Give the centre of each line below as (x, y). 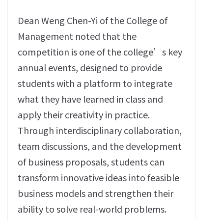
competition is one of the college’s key (100, 52)
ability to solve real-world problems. (92, 209)
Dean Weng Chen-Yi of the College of (93, 20)
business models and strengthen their (96, 193)
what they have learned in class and (90, 99)
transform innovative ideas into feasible (98, 177)
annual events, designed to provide (90, 67)
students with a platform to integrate (95, 83)
